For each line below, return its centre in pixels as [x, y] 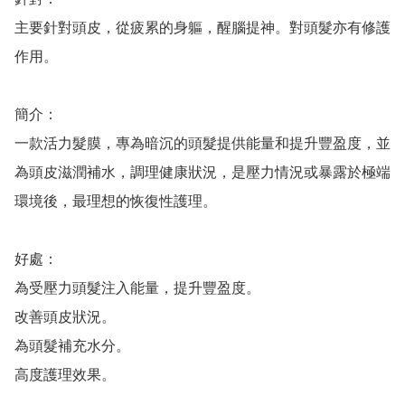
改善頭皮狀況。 [67, 317]
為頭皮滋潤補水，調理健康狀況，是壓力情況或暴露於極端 [202, 173]
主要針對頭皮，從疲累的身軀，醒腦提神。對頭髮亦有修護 [202, 28]
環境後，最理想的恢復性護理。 [116, 202]
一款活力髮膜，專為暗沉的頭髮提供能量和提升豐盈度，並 [202, 144]
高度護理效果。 [65, 375]
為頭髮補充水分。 [72, 346]
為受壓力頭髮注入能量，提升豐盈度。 [139, 288]
